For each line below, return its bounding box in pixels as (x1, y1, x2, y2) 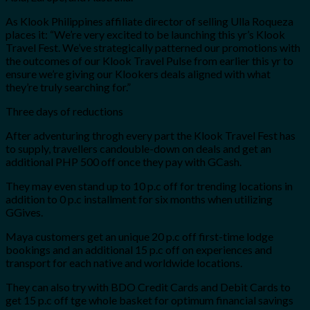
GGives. (6, 205, 43, 219)
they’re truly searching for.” (6, 80, 131, 93)
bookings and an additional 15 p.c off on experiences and (6, 242, 272, 256)
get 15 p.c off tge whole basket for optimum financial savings (6, 293, 293, 307)
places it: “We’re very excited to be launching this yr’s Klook (6, 27, 285, 41)
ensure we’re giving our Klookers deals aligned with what (6, 66, 271, 80)
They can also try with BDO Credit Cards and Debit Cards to (6, 280, 291, 293)
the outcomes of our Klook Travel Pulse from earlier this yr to (6, 53, 293, 67)
